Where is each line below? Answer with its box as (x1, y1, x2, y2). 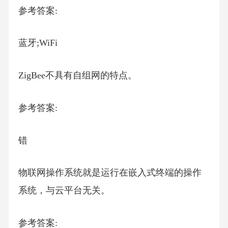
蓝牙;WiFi (18, 38, 58, 48)
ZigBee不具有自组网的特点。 (18, 70, 137, 81)
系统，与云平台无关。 (18, 185, 110, 196)
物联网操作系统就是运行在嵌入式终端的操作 (18, 167, 202, 178)
